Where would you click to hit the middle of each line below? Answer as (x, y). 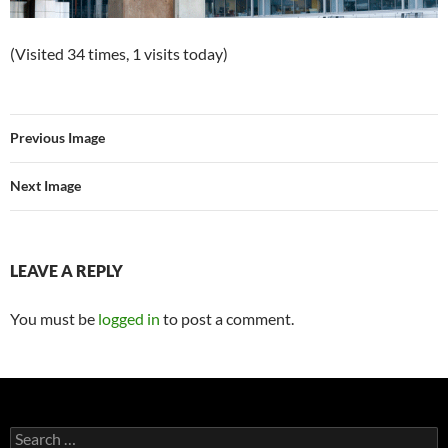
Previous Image (57, 137)
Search (30, 434)
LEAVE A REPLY (66, 270)
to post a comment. (227, 318)
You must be (54, 318)
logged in (129, 318)
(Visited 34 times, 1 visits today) (119, 53)
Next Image (45, 185)
